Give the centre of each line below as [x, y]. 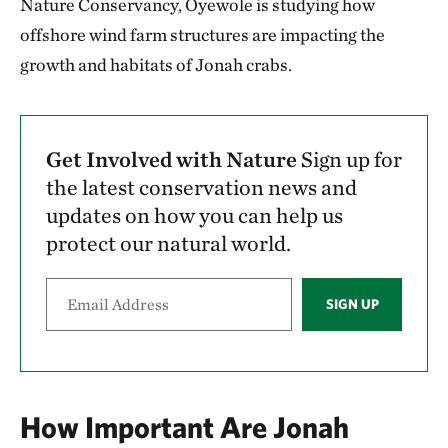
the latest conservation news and [201, 187]
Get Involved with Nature [173, 159]
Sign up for [351, 159]
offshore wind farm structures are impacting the [202, 34]
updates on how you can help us [194, 215]
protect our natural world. [168, 243]
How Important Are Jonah [184, 426]
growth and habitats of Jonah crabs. [156, 64]
